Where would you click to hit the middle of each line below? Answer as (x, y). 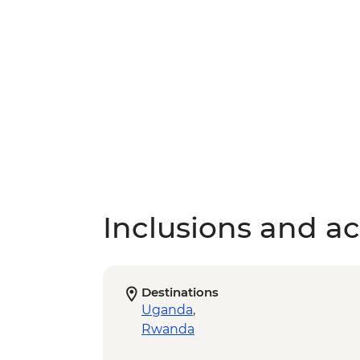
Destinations (180, 292)
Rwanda (168, 329)
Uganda (167, 310)
